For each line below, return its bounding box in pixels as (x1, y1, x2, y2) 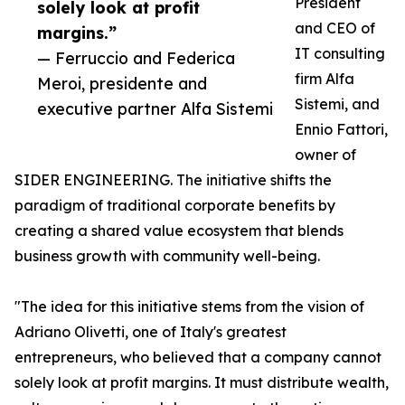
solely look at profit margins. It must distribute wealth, (14, 373, 389, 392)
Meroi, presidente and (37, 73, 207, 94)
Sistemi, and (295, 95, 380, 114)
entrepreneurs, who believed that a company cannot (14, 348, 381, 367)
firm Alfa (295, 70, 354, 89)
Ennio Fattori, (295, 120, 388, 139)
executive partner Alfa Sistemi (37, 99, 273, 119)
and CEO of (295, 19, 375, 38)
